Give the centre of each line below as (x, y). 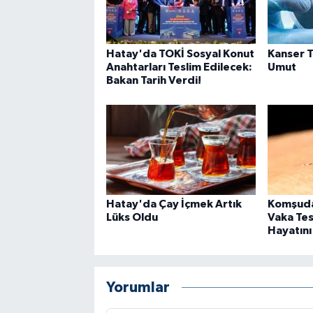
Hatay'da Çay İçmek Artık (174, 204)
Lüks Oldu (132, 217)
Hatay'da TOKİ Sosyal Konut (180, 53)
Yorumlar (138, 288)
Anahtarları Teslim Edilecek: (179, 67)
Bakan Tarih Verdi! (153, 80)
